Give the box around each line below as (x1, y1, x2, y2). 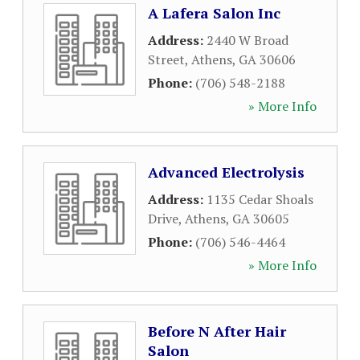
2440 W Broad (207, 31, 288, 49)
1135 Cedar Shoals (207, 190, 313, 208)
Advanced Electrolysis (148, 162, 305, 182)
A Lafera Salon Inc (148, 3, 280, 22)
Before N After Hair (148, 321, 286, 341)
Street (148, 51, 185, 68)
